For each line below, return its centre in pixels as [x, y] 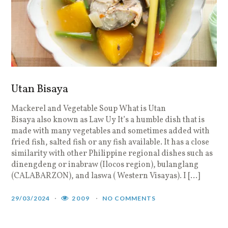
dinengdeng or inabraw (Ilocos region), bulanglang [105, 165]
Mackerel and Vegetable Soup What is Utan [89, 109]
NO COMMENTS [129, 198]
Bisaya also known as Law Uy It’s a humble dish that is [108, 120]
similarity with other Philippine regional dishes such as [112, 153]
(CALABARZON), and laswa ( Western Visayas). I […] [106, 176]
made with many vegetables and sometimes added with [111, 131]
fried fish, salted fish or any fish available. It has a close [110, 142]
